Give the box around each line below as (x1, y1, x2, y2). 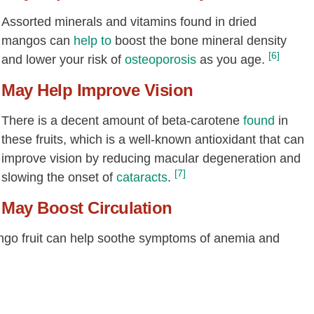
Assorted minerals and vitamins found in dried (1, 15, 257, 29)
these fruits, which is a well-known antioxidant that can (1, 132, 304, 146)
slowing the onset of (1, 170, 116, 184)
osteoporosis (125, 53, 196, 67)
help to (74, 34, 111, 48)
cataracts (116, 170, 168, 184)
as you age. (196, 53, 265, 67)
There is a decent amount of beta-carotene (1, 114, 243, 128)
